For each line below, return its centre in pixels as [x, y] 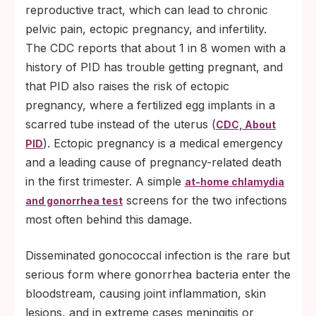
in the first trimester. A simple [105, 181]
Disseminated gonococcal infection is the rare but [158, 255]
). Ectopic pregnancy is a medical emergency [163, 143]
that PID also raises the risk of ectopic [127, 86]
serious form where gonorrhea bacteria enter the [158, 274]
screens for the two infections [205, 200]
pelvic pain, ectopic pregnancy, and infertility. [146, 29]
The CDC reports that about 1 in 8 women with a [156, 48]
